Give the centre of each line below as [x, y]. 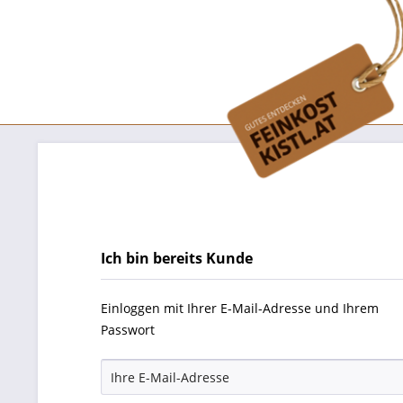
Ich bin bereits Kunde [177, 258]
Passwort [128, 330]
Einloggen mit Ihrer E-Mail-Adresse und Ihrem [240, 308]
